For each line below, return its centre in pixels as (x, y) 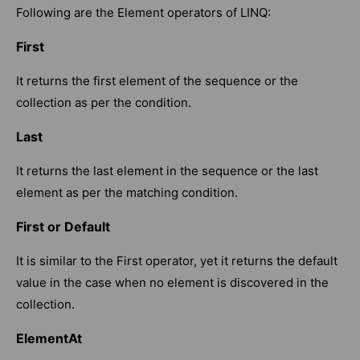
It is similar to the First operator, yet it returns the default (177, 261)
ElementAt (49, 339)
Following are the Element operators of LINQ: (143, 13)
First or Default (63, 227)
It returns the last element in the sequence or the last (167, 171)
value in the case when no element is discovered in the (172, 283)
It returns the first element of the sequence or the (157, 81)
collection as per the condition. (104, 103)
